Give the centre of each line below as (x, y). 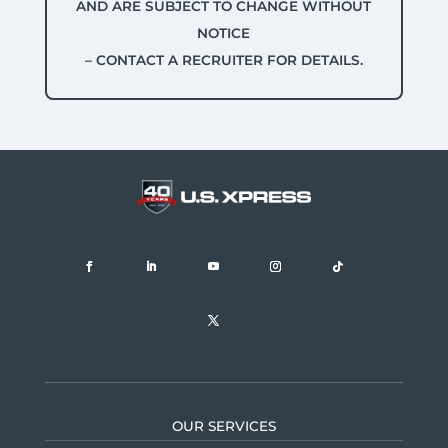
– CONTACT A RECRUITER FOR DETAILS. (223, 59)
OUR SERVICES (223, 426)
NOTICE (224, 32)
